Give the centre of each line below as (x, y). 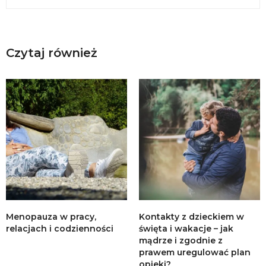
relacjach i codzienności (60, 228)
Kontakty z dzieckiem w (191, 216)
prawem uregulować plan (195, 252)
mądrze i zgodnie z (181, 240)
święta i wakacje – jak (186, 228)
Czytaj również (52, 53)
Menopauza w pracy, (51, 216)
